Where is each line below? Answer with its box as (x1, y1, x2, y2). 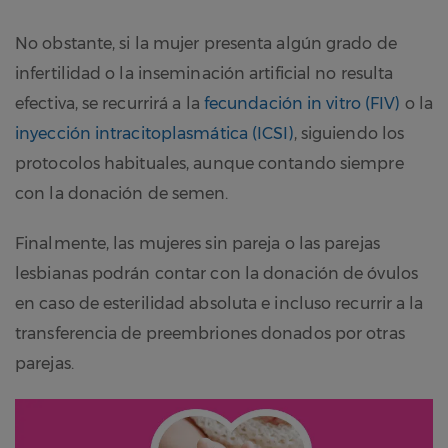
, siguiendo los (293, 124, 405, 144)
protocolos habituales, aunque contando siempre (15, 154, 404, 174)
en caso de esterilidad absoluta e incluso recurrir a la (15, 294, 424, 314)
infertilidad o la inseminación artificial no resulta (15, 64, 394, 84)
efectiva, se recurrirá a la (15, 94, 204, 114)
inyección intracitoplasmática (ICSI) (15, 124, 294, 144)
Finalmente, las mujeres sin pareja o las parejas (15, 234, 380, 254)
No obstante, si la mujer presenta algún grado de (15, 34, 397, 54)
